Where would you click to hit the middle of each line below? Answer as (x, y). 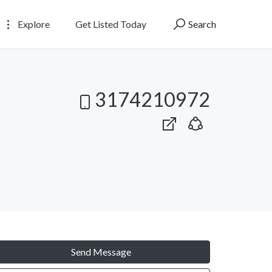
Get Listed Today (111, 24)
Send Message (101, 251)
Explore (33, 24)
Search (201, 24)
